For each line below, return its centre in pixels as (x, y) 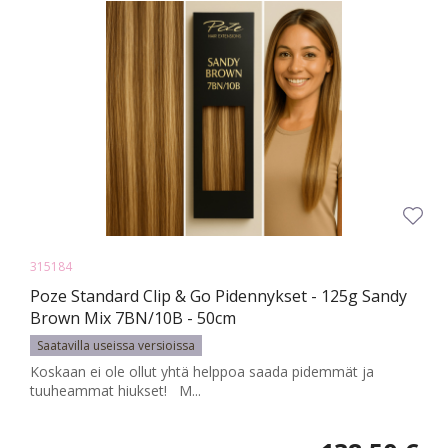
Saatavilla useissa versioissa (116, 346)
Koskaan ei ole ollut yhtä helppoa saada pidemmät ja (202, 372)
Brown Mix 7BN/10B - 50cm (133, 318)
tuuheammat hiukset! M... (115, 391)
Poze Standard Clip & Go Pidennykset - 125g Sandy (218, 296)
